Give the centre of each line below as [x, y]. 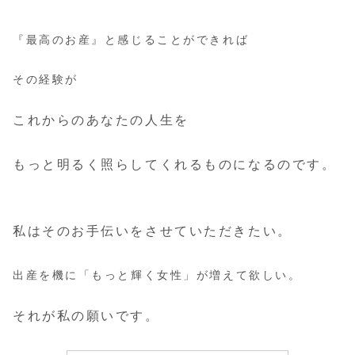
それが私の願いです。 [86, 316]
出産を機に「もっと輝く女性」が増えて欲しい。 [157, 275]
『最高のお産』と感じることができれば [131, 40]
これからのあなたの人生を [101, 120]
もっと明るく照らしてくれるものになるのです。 [175, 165]
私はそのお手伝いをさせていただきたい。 [153, 231]
